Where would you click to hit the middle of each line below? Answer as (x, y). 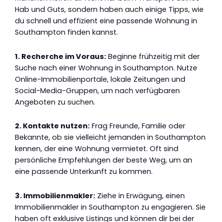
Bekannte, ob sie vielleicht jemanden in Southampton (110, 138)
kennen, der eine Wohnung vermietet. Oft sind (97, 149)
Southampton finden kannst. (66, 32)
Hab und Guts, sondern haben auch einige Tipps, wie (109, 10)
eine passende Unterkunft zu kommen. (84, 172)
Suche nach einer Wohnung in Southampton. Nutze (106, 68)
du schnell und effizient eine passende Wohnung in (106, 21)
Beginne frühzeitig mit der (153, 56)
